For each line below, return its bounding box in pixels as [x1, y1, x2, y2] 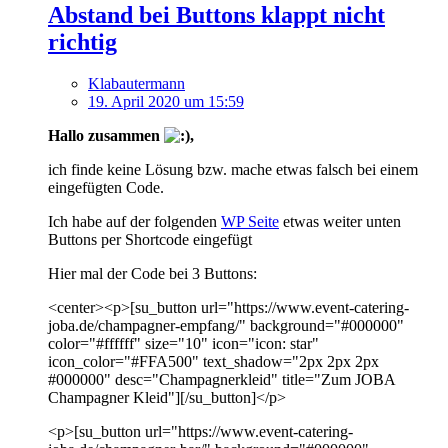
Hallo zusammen [48, 127, 164, 145]
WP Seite [221, 213, 279, 231]
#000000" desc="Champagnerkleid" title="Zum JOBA [48, 371, 395, 389]
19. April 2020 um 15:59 [88, 93, 244, 111]
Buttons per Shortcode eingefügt [48, 231, 252, 249]
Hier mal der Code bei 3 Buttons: [48, 265, 257, 283]
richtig [48, 28, 117, 55]
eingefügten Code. [48, 179, 164, 197]
